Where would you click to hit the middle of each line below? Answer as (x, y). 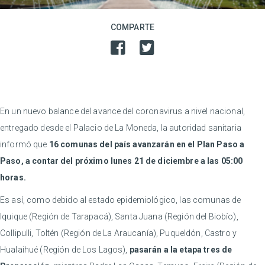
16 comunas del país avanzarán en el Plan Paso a (147, 145)
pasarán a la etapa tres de (181, 250)
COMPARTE (132, 28)
